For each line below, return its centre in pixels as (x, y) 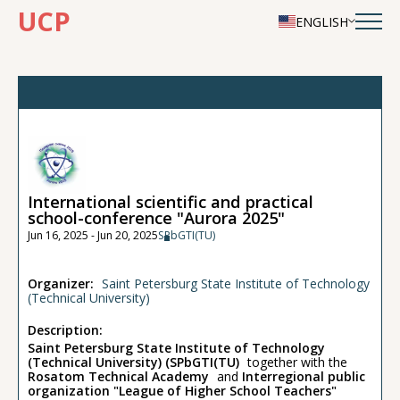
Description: (65, 329)
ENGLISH (322, 21)
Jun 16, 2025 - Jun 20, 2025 (93, 235)
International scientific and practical (171, 201)
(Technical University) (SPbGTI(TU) (133, 362)
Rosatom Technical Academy (118, 376)
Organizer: (62, 283)
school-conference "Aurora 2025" (156, 217)
